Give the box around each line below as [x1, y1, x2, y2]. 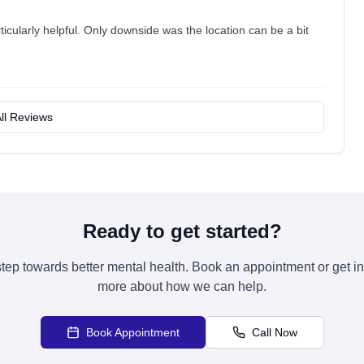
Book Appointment [85, 326, 180, 339]
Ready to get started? [82, 220, 282, 242]
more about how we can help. [97, 279, 266, 293]
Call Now [251, 326, 297, 339]
